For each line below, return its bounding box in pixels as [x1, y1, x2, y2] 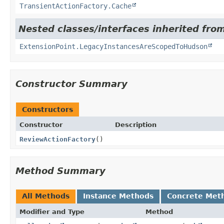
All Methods [22, 191, 69, 200]
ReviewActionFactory [19, 135, 95, 143]
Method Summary [15, 165, 105, 176]
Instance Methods [83, 191, 153, 200]
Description [114, 120, 156, 128]
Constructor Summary [15, 78, 127, 89]
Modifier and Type [19, 207, 84, 215]
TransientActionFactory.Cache [19, 1, 131, 10]
